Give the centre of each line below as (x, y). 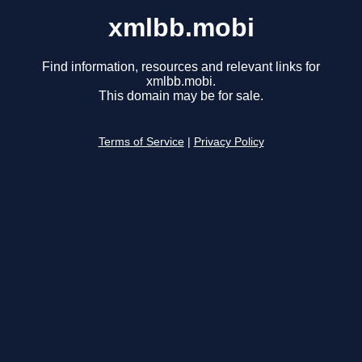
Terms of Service (141, 142)
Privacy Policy (229, 142)
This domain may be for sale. (181, 96)
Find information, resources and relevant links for (181, 67)
